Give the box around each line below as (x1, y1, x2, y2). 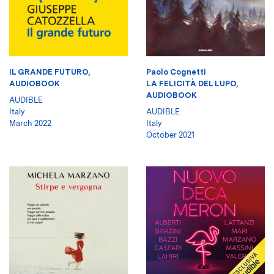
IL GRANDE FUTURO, (9, 67, 90, 76)
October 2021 (146, 130, 194, 139)
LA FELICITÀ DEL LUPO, (146, 78, 238, 88)
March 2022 (9, 118, 51, 128)
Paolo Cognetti (146, 67, 206, 76)
